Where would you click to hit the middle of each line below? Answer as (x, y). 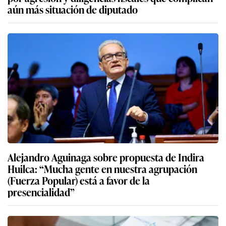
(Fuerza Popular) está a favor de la (79, 180)
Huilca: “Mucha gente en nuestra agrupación (23, 168)
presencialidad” (41, 191)
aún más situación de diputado (73, 9)
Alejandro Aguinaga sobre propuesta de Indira (106, 157)
